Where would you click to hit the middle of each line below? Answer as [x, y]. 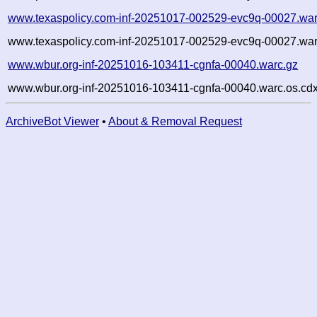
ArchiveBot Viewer [52, 121]
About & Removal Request [175, 121]
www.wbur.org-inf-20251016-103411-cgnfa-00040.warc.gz [153, 64]
